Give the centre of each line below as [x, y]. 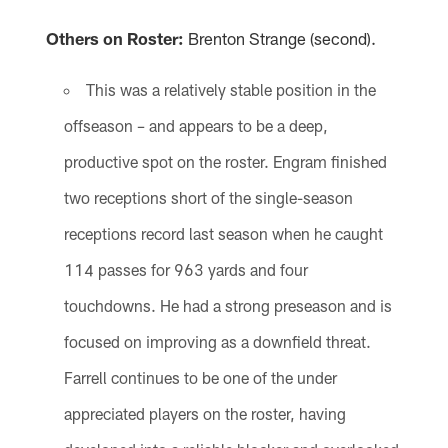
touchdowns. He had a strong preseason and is [227, 305]
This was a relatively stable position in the [230, 89]
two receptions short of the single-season [208, 197]
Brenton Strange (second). [280, 37]
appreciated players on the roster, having [204, 413]
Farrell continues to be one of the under [200, 377]
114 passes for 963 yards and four [185, 269]
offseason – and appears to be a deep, [195, 125]
